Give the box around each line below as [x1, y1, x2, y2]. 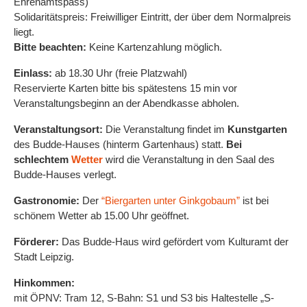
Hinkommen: [14, 277, 75, 288]
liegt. [14, 26, 34, 38]
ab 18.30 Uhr [55, 67, 115, 79]
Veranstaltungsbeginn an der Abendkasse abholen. [14, 97, 239, 109]
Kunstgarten [228, 123, 287, 135]
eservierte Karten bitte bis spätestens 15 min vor [21, 82, 237, 94]
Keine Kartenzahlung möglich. [86, 41, 222, 53]
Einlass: [14, 67, 55, 79]
